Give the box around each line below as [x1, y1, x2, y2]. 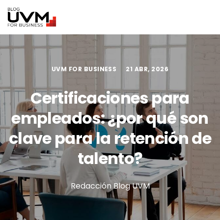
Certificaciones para [30, 87, 190, 109]
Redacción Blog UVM [70, 180, 150, 192]
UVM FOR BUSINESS [51, 65, 117, 73]
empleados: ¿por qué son [11, 107, 209, 129]
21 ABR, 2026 [126, 65, 169, 73]
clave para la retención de [8, 127, 212, 149]
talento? [77, 147, 143, 169]
